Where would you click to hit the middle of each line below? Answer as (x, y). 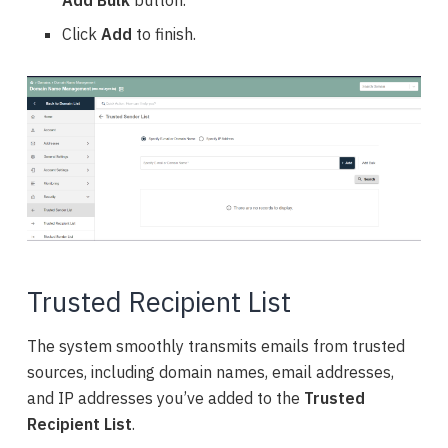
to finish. (165, 34)
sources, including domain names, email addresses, (211, 372)
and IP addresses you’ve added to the (166, 398)
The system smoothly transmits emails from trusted (216, 346)
